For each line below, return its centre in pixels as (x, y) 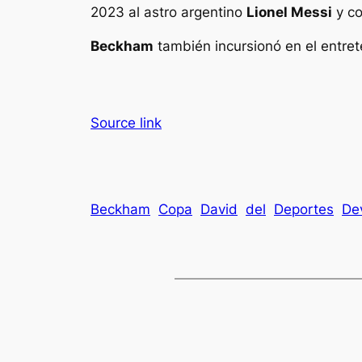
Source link (126, 123)
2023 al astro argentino (168, 12)
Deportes (304, 210)
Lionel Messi (289, 12)
